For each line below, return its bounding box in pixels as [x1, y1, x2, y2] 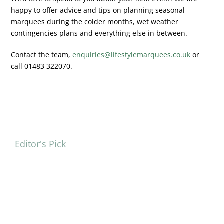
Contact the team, [11, 49, 73, 59]
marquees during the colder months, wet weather [11, 16, 179, 26]
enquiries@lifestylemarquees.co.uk [72, 49, 191, 59]
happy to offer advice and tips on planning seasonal [11, 5, 185, 15]
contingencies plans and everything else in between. [11, 28, 188, 38]
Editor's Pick [14, 137, 66, 150]
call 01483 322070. [11, 61, 73, 71]
